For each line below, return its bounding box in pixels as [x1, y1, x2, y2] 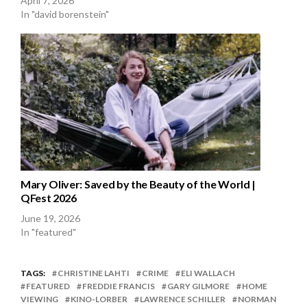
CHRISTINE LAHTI [58, 268, 130, 279]
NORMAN [238, 294, 276, 305]
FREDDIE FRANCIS [82, 281, 155, 292]
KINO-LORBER [71, 294, 127, 305]
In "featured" [21, 226, 76, 238]
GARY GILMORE [167, 281, 230, 292]
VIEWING [21, 294, 58, 305]
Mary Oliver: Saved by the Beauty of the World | [21, 177, 256, 191]
